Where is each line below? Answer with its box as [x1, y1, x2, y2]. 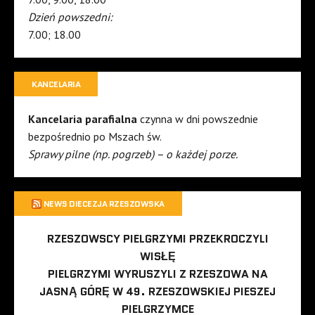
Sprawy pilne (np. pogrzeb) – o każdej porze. [28, 147, 238, 162]
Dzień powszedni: [28, 10, 112, 25]
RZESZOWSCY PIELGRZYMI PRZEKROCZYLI [46, 231, 269, 247]
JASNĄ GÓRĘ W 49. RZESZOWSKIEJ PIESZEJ [39, 283, 276, 300]
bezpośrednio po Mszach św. [28, 129, 162, 144]
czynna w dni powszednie [140, 112, 258, 127]
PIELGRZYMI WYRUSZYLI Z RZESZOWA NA [47, 266, 268, 283]
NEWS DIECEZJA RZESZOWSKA [43, 198, 165, 210]
